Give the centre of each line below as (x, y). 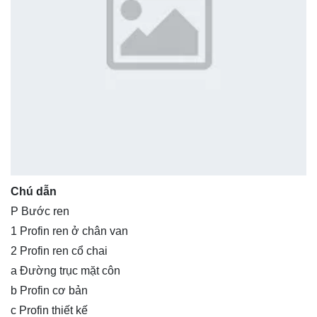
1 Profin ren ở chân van (69, 231)
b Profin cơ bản (49, 290)
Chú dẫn (34, 191)
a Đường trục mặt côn (65, 270)
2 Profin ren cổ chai (59, 250)
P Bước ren (40, 211)
